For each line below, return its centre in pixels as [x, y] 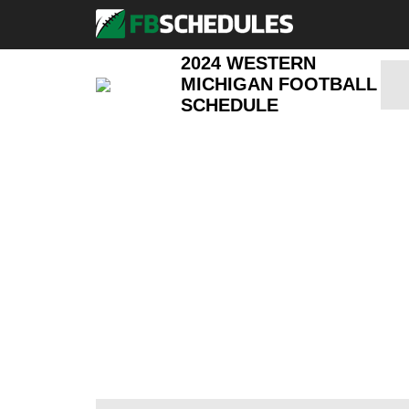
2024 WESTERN [249, 63]
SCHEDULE [230, 105]
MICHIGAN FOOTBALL [279, 84]
